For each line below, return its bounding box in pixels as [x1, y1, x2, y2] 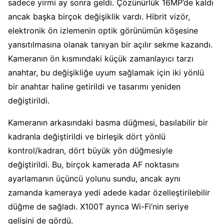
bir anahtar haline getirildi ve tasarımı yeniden [8, 81, 180, 92]
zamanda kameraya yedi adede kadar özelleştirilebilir [8, 187, 210, 198]
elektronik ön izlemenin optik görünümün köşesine [8, 25, 198, 36]
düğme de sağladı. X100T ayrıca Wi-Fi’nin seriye [8, 201, 188, 212]
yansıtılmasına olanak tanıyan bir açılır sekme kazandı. [8, 39, 212, 50]
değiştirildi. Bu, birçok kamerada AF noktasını [8, 159, 179, 170]
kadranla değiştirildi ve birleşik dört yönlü [8, 131, 165, 142]
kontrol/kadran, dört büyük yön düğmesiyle [8, 145, 172, 156]
